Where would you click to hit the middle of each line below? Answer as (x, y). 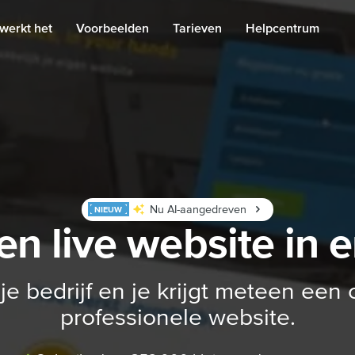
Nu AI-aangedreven (198, 210)
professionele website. (177, 317)
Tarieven (197, 29)
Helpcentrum (282, 29)
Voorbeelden (113, 29)
